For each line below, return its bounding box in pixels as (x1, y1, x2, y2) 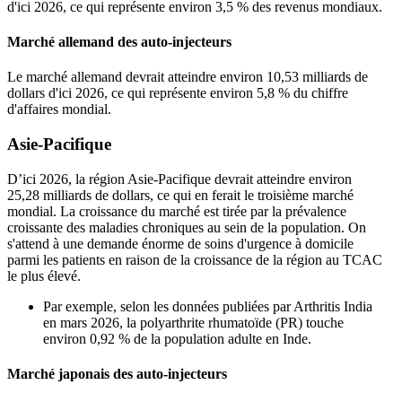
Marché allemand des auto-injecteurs (7, 34, 232, 50)
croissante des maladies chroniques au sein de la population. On (7, 219, 366, 235)
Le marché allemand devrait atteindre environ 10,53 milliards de (7, 69, 368, 85)
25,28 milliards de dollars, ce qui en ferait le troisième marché (7, 187, 354, 203)
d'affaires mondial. (7, 101, 111, 118)
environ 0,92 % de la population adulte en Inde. (43, 330, 311, 346)
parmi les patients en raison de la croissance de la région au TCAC (7, 251, 382, 267)
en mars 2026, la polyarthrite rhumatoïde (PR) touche (43, 314, 344, 330)
